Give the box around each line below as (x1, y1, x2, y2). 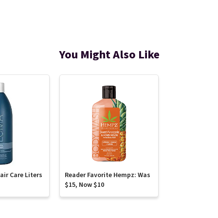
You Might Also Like (58, 46, 160, 63)
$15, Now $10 (65, 180, 105, 190)
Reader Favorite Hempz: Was (65, 170, 151, 181)
